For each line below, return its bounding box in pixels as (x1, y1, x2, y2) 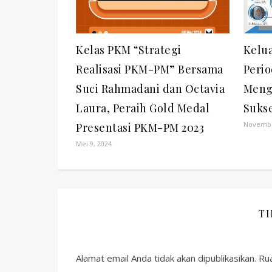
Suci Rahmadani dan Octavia (76, 81, 225, 96)
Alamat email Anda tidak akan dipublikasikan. (76, 251, 256, 264)
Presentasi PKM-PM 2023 (76, 120, 204, 135)
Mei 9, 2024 (76, 138, 112, 148)
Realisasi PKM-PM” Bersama (76, 61, 223, 76)
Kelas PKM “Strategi (76, 42, 182, 57)
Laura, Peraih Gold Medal (76, 100, 209, 115)
